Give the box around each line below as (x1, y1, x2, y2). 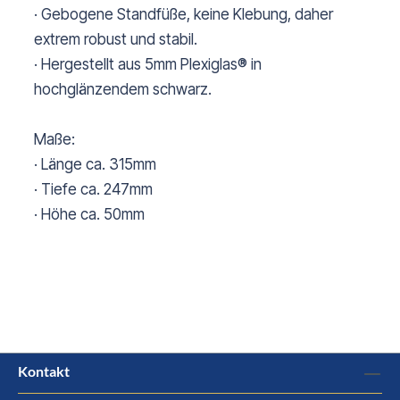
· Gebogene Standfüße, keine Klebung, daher (34, 5, 333, 24)
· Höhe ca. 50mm (34, 205, 145, 224)
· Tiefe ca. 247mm (34, 180, 153, 199)
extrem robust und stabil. (34, 30, 197, 49)
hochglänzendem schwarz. (34, 80, 212, 99)
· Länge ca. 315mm (34, 155, 156, 174)
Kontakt (18, 362, 70, 379)
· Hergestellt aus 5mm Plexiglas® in (34, 55, 262, 74)
